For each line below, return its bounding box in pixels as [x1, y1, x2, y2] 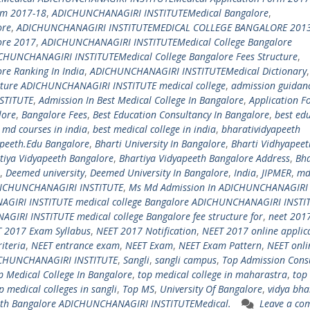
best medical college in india [93, 122, 216, 136]
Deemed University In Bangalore [90, 166, 228, 179]
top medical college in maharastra [138, 268, 287, 281]
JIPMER [262, 166, 291, 179]
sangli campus [155, 253, 217, 266]
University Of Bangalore [160, 282, 262, 295]
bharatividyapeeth [221, 122, 300, 136]
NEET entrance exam [31, 239, 120, 252]
